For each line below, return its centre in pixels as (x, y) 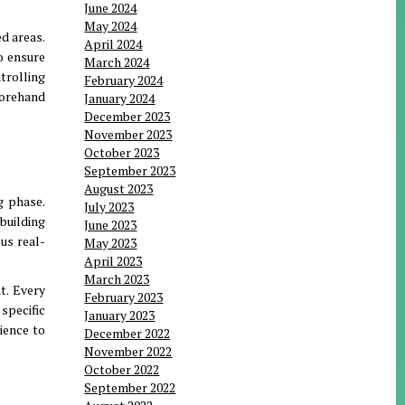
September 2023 (130, 171)
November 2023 (128, 135)
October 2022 (122, 370)
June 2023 (111, 225)
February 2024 (124, 80)
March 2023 (117, 279)
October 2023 (122, 153)
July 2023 (109, 207)
